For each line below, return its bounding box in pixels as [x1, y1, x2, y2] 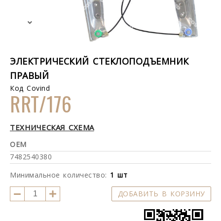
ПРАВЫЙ [10, 70, 49, 81]
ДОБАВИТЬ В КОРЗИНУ [117, 189, 205, 198]
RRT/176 [10, 89, 72, 118]
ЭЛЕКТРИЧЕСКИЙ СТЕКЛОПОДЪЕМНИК [10, 55, 189, 67]
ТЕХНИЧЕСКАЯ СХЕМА [10, 122, 94, 132]
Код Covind [10, 83, 50, 93]
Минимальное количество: [10, 170, 110, 180]
